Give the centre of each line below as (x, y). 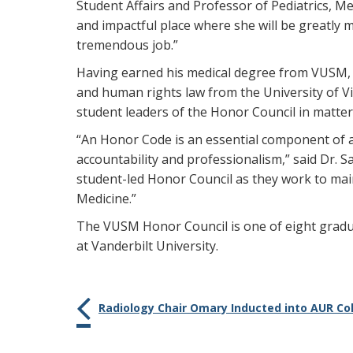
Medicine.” (106, 199)
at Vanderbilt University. (147, 246)
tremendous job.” (127, 45)
